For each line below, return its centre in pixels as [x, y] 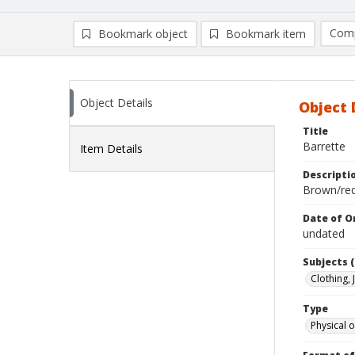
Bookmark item [266, 34]
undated [324, 233]
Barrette [324, 146]
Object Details [116, 103]
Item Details [111, 149]
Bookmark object [143, 34]
